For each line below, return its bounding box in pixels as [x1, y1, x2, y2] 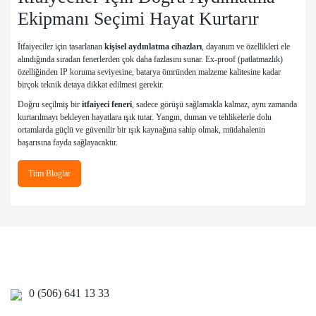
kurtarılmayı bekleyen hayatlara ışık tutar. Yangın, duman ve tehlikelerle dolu [18, 112, 272, 123]
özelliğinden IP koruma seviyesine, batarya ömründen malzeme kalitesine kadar [18, 67, 281, 78]
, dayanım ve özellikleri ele [202, 42, 290, 52]
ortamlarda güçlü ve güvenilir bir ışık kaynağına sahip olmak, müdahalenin [18, 125, 265, 135]
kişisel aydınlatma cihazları [104, 42, 202, 52]
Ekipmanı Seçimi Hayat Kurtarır [18, 8, 259, 30]
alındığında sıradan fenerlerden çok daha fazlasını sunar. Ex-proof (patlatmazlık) [18, 54, 283, 65]
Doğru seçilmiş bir [18, 99, 82, 110]
